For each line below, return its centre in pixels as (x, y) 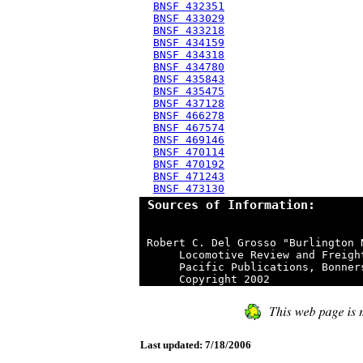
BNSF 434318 (189, 55)
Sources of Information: (228, 205)
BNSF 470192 (189, 164)
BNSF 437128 (189, 103)
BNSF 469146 (189, 140)
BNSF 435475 (189, 91)
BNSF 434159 (189, 43)
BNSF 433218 (189, 30)
